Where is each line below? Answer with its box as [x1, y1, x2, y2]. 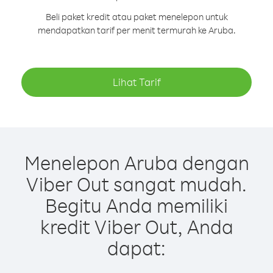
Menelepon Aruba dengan [24, 150, 249, 175]
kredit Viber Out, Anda [40, 214, 233, 239]
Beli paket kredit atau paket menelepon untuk [45, 11, 228, 23]
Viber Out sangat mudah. [26, 171, 247, 196]
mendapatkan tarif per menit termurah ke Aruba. [37, 24, 236, 36]
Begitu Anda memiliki [45, 193, 228, 218]
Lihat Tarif [112, 76, 161, 88]
